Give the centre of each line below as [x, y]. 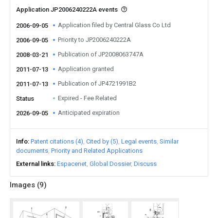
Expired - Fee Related [87, 98]
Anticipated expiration [89, 113]
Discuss [145, 164]
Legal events [139, 141]
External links [35, 164]
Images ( [25, 185]
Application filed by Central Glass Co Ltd [114, 25]
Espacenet [72, 164]
